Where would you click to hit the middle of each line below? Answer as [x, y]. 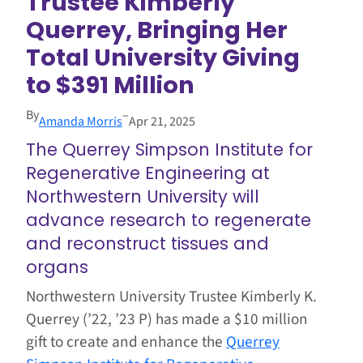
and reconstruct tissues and [147, 244]
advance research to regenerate [169, 220]
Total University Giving [163, 58]
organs [57, 267]
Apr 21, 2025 [162, 122]
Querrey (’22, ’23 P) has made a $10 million [167, 320]
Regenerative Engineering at [148, 173]
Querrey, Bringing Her [157, 30]
